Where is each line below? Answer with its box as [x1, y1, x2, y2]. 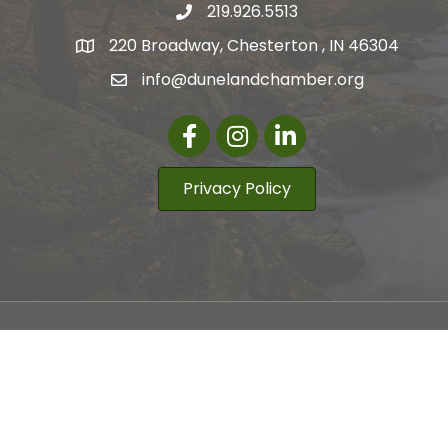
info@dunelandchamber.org [141, 68, 364, 92]
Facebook [167, 114, 247, 138]
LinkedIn [263, 114, 327, 138]
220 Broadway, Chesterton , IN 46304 [108, 34, 399, 58]
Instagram [215, 114, 298, 138]
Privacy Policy [183, 177, 292, 201]
